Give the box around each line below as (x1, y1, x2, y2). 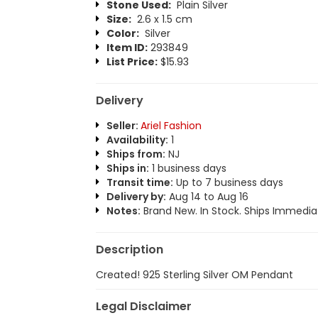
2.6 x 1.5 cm (131, 12, 192, 26)
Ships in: (106, 161, 149, 175)
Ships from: (106, 147, 165, 161)
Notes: (106, 204, 141, 218)
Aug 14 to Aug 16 (165, 190, 248, 204)
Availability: (106, 133, 168, 147)
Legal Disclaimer (95, 298, 192, 314)
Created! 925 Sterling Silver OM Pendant (95, 268, 293, 282)
